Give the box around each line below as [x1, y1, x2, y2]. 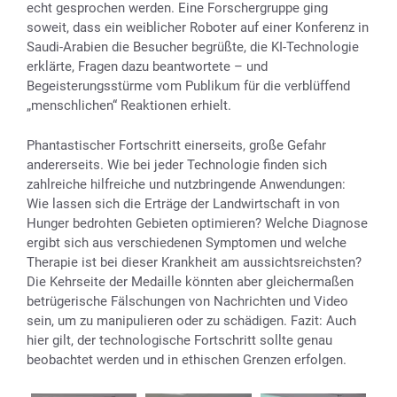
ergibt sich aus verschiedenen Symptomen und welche [27, 234, 346, 251]
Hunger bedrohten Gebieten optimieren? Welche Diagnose [27, 214, 368, 231]
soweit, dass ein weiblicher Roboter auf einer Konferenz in [27, 19, 369, 35]
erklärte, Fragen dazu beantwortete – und [27, 58, 268, 74]
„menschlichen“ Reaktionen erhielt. [27, 97, 231, 113]
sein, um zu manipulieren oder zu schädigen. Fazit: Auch [27, 312, 356, 329]
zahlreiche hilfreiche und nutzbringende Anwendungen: [27, 175, 346, 192]
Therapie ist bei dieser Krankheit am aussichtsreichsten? [27, 253, 362, 270]
